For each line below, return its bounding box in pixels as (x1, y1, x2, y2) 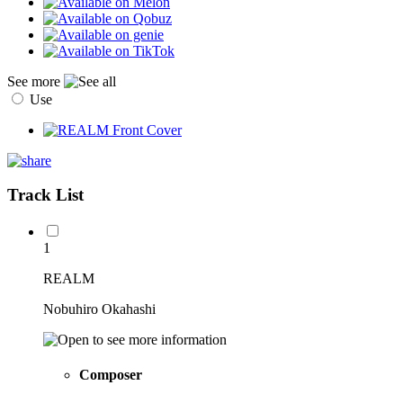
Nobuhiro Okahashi (43, 301, 156, 318)
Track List (7, 185, 84, 205)
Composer (79, 367, 142, 383)
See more (7, 73, 64, 89)
